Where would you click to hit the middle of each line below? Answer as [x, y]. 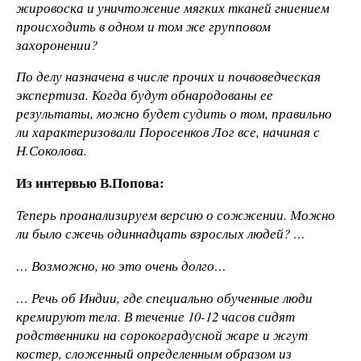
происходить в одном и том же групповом [143, 26]
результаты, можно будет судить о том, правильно [174, 114]
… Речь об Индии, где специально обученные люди [164, 297]
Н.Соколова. [52, 151]
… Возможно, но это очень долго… [121, 265]
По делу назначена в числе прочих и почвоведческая [168, 77]
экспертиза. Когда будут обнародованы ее [145, 95]
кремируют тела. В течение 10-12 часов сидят [156, 316]
